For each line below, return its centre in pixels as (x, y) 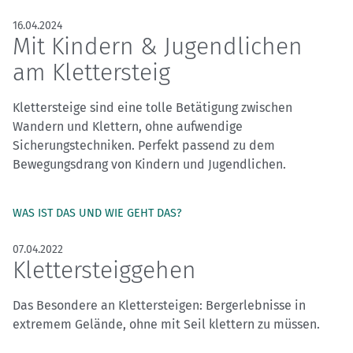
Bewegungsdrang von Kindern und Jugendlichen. (149, 165)
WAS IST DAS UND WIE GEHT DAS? (97, 214)
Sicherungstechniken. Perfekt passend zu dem (144, 146)
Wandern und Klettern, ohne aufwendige (128, 127)
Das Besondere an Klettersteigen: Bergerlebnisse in (159, 306)
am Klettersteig (91, 73)
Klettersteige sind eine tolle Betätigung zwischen (152, 108)
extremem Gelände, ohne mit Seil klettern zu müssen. (166, 325)
